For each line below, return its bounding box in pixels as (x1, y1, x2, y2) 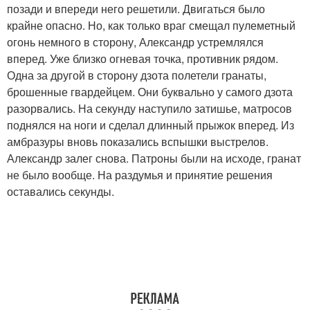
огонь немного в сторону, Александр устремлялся (7, 34, 264, 51)
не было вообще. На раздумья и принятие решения (7, 167, 273, 183)
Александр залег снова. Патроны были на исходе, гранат (7, 150, 301, 167)
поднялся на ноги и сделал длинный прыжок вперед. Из (7, 117, 294, 134)
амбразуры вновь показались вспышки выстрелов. (7, 134, 268, 150)
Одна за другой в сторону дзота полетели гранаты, (7, 67, 266, 84)
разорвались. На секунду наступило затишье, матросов (7, 100, 292, 117)
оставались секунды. (7, 183, 114, 200)
